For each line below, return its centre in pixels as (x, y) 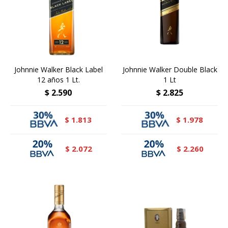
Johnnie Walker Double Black (170, 69)
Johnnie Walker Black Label (58, 69)
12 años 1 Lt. (58, 79)
